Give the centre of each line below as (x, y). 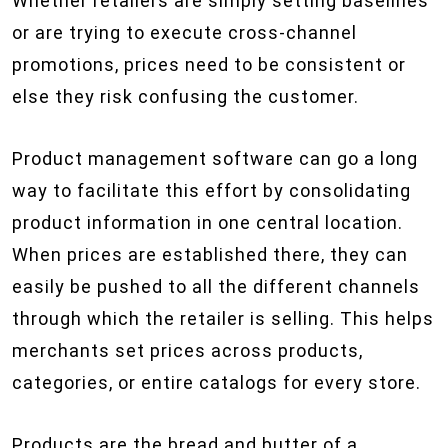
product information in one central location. (207, 222)
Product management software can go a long (215, 158)
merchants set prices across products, (187, 350)
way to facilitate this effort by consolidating (211, 190)
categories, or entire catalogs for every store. (216, 382)
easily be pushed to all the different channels (216, 286)
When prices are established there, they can (210, 254)
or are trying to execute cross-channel (184, 32)
